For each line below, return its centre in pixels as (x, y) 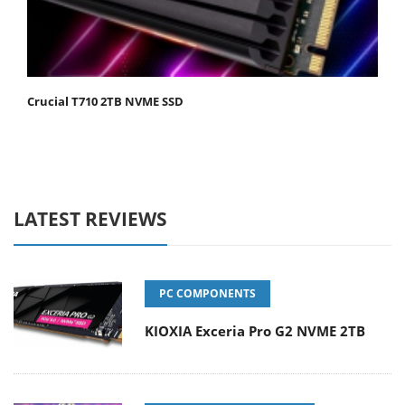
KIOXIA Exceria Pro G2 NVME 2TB (255, 330)
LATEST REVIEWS (90, 218)
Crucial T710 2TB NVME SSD (105, 101)
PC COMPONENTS (207, 293)
